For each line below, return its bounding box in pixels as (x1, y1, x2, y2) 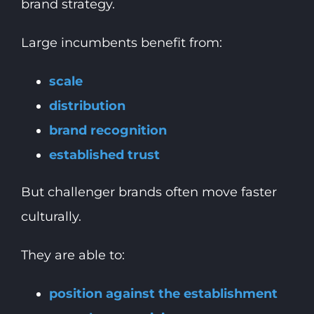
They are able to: (20, 247, 125, 264)
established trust (48, 147, 160, 163)
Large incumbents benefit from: (20, 35, 222, 51)
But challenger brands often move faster (20, 184, 277, 200)
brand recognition (48, 123, 167, 139)
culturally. (20, 209, 81, 225)
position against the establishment (48, 286, 278, 302)
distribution (48, 98, 125, 114)
